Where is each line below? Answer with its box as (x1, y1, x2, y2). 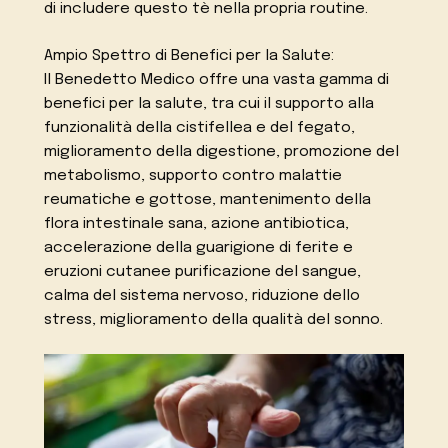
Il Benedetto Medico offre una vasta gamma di (44, 71, 390, 88)
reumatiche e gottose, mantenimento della (44, 191, 372, 208)
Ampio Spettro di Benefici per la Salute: (44, 47, 335, 64)
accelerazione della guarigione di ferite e (44, 239, 354, 256)
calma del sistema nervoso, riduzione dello (44, 287, 361, 304)
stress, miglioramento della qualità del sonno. (44, 311, 384, 328)
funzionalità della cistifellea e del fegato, (44, 119, 356, 136)
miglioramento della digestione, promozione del (44, 143, 400, 160)
